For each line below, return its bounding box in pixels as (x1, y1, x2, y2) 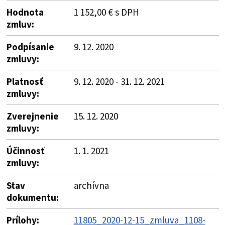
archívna (73, 179, 109, 191)
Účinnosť (6, 144, 45, 157)
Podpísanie (6, 40, 54, 53)
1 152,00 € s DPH (73, 6, 139, 18)
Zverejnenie (6, 109, 59, 122)
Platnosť (6, 75, 43, 87)
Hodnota (6, 6, 44, 18)
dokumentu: (6, 191, 59, 203)
